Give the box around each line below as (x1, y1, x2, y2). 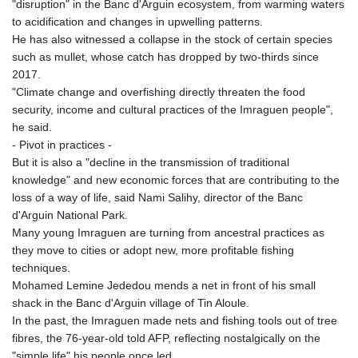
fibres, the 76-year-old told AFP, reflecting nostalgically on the (12, 332, 320, 345)
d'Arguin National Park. (12, 209, 128, 222)
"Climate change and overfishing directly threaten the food (12, 86, 305, 99)
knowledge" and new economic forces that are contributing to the (12, 173, 340, 187)
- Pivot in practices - (12, 138, 112, 152)
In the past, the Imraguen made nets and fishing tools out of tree (12, 314, 337, 328)
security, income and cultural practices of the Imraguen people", (12, 103, 333, 117)
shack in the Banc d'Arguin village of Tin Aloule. (12, 296, 249, 310)
